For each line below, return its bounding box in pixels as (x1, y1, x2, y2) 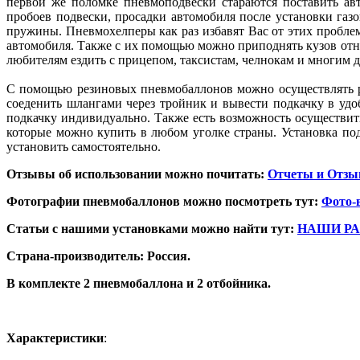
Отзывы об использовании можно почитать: (6, 166, 268, 181)
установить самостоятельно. (6, 139, 161, 153)
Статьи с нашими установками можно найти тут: (6, 221, 297, 235)
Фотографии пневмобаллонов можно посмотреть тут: (6, 194, 321, 208)
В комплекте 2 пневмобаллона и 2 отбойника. (6, 276, 271, 290)
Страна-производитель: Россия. (6, 248, 190, 263)
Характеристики (6, 330, 104, 345)
